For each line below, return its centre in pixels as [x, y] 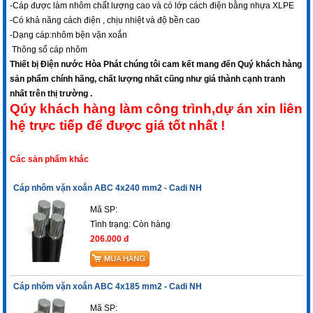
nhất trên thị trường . [51, 94]
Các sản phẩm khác [50, 160]
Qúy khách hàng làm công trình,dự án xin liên [156, 109]
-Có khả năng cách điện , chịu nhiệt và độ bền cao [105, 21]
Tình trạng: [112, 225]
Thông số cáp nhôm [49, 50]
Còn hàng [152, 225]
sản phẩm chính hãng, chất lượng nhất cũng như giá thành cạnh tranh [148, 79]
